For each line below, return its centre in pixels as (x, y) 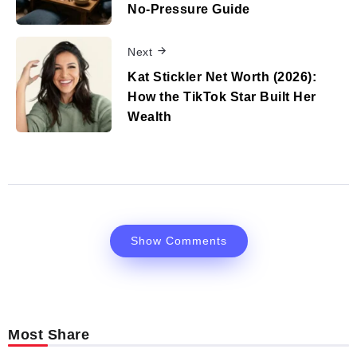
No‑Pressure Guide (189, 9)
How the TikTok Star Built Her (222, 97)
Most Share (49, 335)
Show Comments (178, 241)
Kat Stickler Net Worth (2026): (222, 77)
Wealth (149, 117)
